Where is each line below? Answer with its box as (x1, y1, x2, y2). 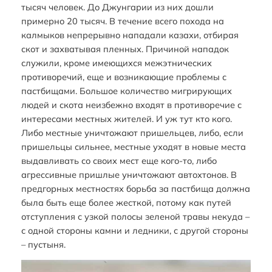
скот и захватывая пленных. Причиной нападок (21, 42, 229, 55)
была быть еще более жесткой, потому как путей (21, 196, 231, 208)
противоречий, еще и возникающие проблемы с (21, 70, 226, 83)
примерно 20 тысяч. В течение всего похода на (21, 15, 224, 27)
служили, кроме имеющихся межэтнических (21, 56, 212, 69)
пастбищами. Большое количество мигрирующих (21, 84, 232, 97)
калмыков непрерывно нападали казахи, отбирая (21, 29, 239, 41)
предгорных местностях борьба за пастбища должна (21, 182, 250, 194)
